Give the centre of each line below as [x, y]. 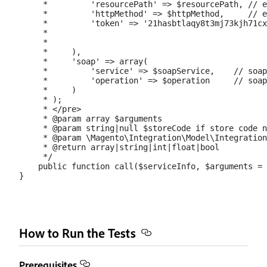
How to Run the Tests [77, 233]
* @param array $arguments [91, 119]
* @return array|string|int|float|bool [119, 147]
